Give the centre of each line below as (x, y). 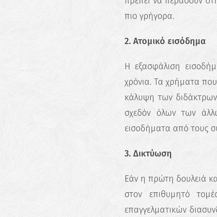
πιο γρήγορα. (149, 16)
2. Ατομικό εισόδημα (165, 41)
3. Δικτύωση (148, 153)
